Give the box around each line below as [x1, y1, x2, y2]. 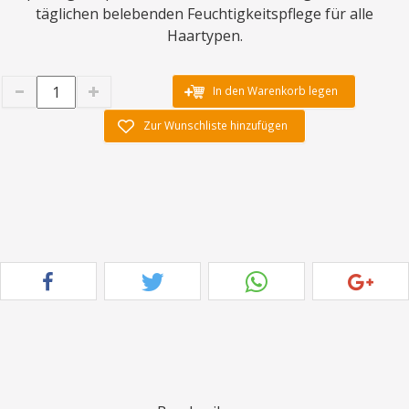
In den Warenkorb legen [212, 82, 338, 98]
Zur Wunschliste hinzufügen [143, 117, 288, 132]
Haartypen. [166, 25, 243, 46]
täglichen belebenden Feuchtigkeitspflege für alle [36, 3, 373, 24]
